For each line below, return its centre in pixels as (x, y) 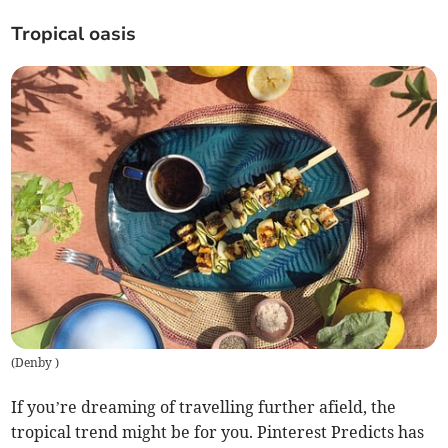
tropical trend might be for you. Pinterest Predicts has (218, 432)
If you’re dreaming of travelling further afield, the (204, 407)
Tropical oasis (74, 34)
